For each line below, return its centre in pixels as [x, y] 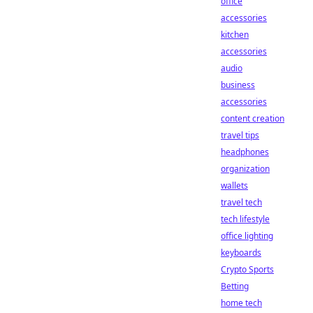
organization [245, 169]
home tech [241, 303]
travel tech [241, 202]
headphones [245, 152]
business [238, 85]
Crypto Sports [247, 269]
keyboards [241, 253]
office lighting [247, 236]
